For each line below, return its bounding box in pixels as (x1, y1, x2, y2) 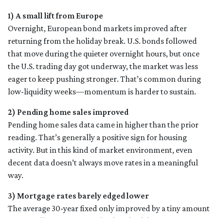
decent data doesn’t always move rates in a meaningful (8, 158, 198, 168)
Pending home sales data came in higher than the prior (8, 120, 199, 130)
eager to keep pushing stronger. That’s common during (8, 74, 201, 84)
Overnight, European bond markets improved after (8, 23, 187, 34)
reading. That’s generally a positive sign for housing (8, 132, 187, 143)
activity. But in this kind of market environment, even (8, 145, 192, 155)
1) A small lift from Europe (8, 11, 103, 21)
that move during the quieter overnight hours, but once (8, 49, 200, 59)
